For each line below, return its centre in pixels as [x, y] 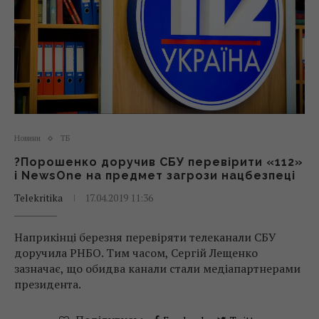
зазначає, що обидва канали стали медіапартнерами [157, 268]
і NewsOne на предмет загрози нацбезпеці [155, 176]
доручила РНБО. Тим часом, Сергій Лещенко [136, 253]
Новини [27, 138]
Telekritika [38, 198]
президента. [48, 284]
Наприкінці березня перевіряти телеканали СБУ [145, 237]
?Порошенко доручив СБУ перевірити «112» [159, 162]
